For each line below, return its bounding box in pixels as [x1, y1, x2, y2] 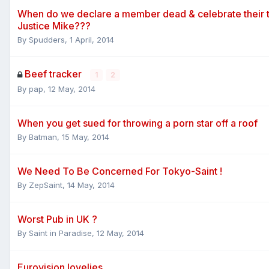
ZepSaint [29, 180, 62, 190]
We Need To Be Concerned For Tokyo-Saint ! [17, 165, 222, 177]
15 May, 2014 [62, 131, 109, 142]
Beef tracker [25, 67, 84, 80]
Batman [29, 131, 57, 142]
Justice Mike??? [17, 19, 91, 32]
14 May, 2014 [67, 180, 115, 190]
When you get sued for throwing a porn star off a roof [17, 116, 258, 129]
